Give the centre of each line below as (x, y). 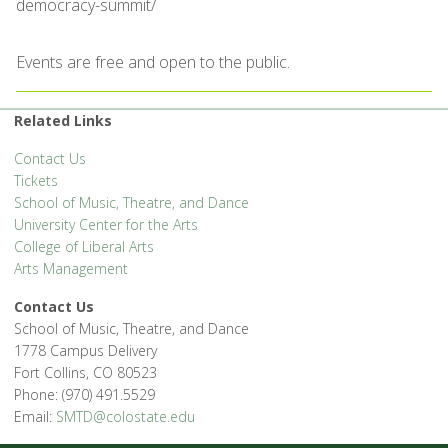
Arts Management (71, 268)
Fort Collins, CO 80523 (85, 372)
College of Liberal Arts (84, 246)
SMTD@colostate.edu (125, 416)
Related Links (63, 120)
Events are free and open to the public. (153, 62)
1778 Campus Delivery (85, 350)
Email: (35, 416)
